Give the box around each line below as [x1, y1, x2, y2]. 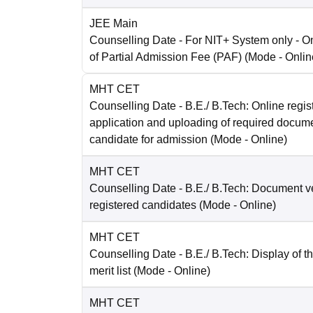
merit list [89, 265, 131, 277]
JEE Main [89, 17, 138, 30]
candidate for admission [89, 133, 208, 146]
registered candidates [89, 199, 196, 212]
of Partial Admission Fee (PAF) [89, 51, 242, 64]
